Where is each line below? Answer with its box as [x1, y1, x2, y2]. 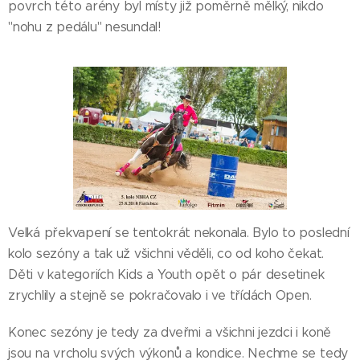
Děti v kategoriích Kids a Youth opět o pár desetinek [8, 266, 325, 282]
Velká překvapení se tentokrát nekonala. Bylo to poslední [8, 224, 350, 240]
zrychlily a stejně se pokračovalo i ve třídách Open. [8, 287, 312, 303]
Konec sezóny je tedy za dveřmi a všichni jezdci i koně [8, 324, 332, 340]
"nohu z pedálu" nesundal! [8, 18, 161, 35]
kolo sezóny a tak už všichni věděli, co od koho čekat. [8, 245, 325, 261]
